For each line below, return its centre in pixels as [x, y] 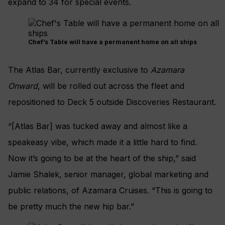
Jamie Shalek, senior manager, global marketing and [108, 175]
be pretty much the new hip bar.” [71, 207]
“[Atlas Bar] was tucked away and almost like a [98, 126]
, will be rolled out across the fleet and [111, 86]
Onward [23, 86]
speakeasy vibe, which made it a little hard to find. [102, 142]
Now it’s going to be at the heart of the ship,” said [102, 158]
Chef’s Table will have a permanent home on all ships [113, 42]
